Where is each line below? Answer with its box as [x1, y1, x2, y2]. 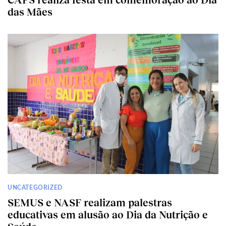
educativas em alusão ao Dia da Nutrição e [8, 208, 208, 221]
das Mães [8, 5, 52, 18]
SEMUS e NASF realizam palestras [8, 196, 172, 209]
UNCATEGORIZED [8, 185, 63, 191]
